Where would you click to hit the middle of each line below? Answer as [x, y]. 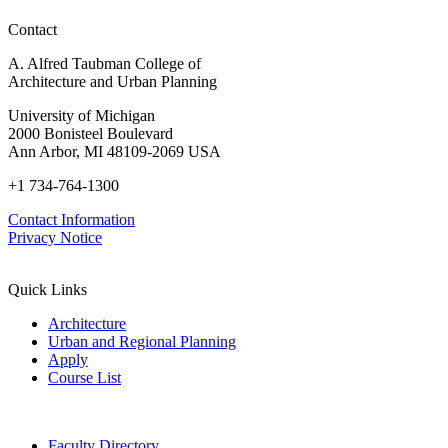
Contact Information [71, 219]
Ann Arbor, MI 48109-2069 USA [114, 151]
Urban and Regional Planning [142, 341]
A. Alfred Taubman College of [104, 63]
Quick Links [47, 289]
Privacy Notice [55, 237]
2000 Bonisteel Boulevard [90, 133]
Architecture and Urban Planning [112, 81]
